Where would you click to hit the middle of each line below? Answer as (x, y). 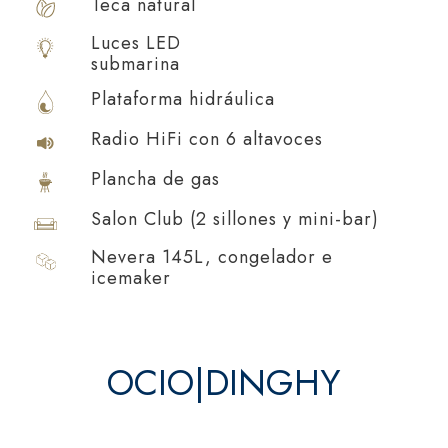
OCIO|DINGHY (224, 382)
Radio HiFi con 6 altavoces (207, 138)
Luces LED (136, 42)
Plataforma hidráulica (183, 98)
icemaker (131, 277)
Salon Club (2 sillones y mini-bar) (235, 218)
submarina (135, 63)
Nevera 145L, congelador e (212, 256)
